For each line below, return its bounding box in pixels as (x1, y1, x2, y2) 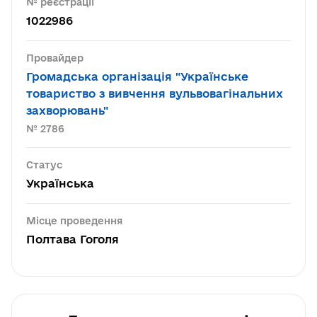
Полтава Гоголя (26, 233, 119, 246)
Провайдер (26, 52, 83, 64)
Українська (26, 177, 94, 190)
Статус (26, 159, 62, 171)
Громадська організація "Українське (26, 70, 248, 83)
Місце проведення (26, 215, 122, 226)
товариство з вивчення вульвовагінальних (26, 87, 283, 100)
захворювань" (26, 104, 108, 117)
